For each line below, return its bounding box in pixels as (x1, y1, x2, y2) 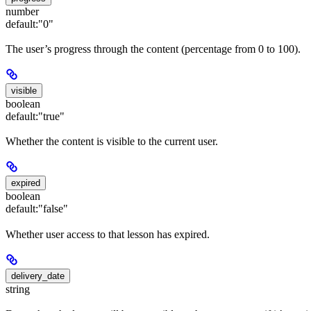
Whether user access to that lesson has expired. (6, 228, 210, 240)
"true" (38, 110, 65, 123)
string (6, 283, 30, 295)
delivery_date (11, 270, 65, 281)
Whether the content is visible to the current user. (6, 135, 218, 148)
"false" (38, 203, 68, 215)
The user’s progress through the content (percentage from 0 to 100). (6, 43, 301, 56)
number (6, 5, 39, 17)
